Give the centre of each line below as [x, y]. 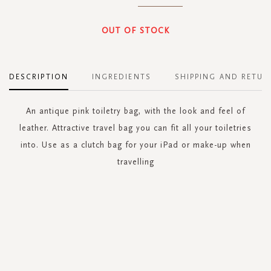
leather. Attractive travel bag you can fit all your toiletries [135, 128]
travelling [135, 162]
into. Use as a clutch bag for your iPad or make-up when [135, 145]
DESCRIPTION [39, 77]
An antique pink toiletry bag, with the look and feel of [135, 111]
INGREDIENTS [121, 77]
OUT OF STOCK [135, 30]
